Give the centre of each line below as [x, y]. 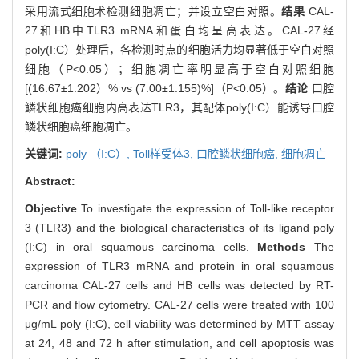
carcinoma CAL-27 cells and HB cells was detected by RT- [179, 285]
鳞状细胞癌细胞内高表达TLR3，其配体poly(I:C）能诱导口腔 [179, 107]
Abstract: [50, 181]
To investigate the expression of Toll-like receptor [208, 208]
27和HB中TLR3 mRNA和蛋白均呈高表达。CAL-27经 [179, 30]
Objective [53, 208]
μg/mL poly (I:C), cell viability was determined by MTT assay [179, 323]
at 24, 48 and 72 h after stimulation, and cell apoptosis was [179, 343]
